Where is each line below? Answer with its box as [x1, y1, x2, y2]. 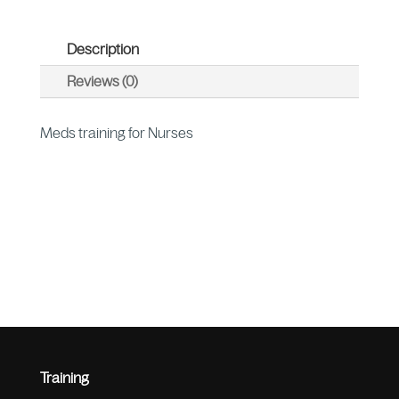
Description [66, 41, 139, 58]
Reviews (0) [66, 73, 138, 90]
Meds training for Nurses [39, 125, 193, 142]
